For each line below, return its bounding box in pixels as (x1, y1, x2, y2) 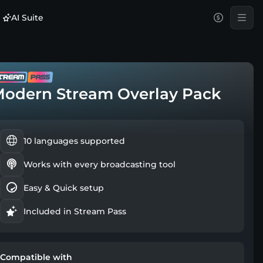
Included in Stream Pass (23, 205, 126, 217)
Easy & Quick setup (23, 182, 104, 193)
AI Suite (11, 12, 43, 23)
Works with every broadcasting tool (23, 159, 176, 170)
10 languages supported (23, 135, 125, 146)
